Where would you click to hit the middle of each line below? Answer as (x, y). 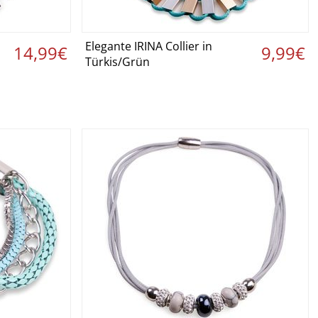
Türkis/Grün (117, 62)
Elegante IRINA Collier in (149, 46)
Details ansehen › (196, 48)
